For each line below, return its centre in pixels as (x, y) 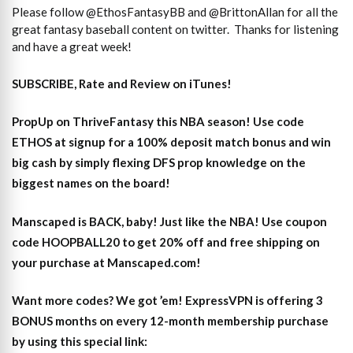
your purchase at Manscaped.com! (106, 262)
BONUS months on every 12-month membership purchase (170, 321)
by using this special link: (80, 342)
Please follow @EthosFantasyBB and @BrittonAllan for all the (175, 12)
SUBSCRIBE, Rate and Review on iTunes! (122, 83)
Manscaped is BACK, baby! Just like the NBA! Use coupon (169, 221)
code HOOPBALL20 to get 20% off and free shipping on (166, 242)
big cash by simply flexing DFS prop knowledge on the (159, 163)
